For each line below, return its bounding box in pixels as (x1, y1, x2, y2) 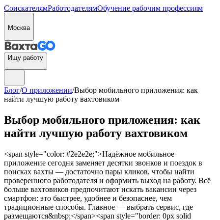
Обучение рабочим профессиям (97, 4, 203, 12)
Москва (8, 24, 30, 31)
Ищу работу (8, 54, 43, 61)
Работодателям (48, 4, 97, 12)
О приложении (22, 86, 72, 94)
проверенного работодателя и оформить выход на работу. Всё (4, 176, 211, 185)
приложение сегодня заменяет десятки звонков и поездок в (4, 158, 202, 167)
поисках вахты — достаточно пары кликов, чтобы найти (4, 167, 194, 176)
